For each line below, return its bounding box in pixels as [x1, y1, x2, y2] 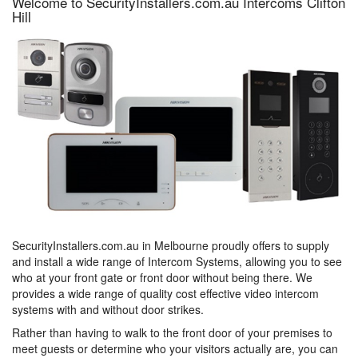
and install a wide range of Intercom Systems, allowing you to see [12, 253, 342, 269]
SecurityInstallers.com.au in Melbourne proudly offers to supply [12, 237, 329, 253]
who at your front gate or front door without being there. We [12, 269, 312, 285]
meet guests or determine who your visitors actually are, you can [12, 340, 338, 356]
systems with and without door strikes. [12, 301, 204, 317]
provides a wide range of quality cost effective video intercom [12, 285, 319, 301]
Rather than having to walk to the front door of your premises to [12, 324, 332, 340]
